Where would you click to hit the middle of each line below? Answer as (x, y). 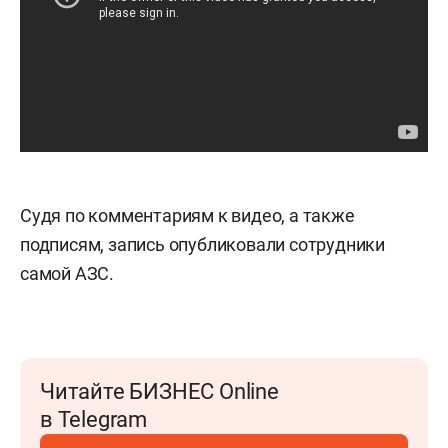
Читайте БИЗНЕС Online (159, 391)
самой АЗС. (67, 273)
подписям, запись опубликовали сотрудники (202, 244)
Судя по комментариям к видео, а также (187, 215)
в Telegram (93, 419)
